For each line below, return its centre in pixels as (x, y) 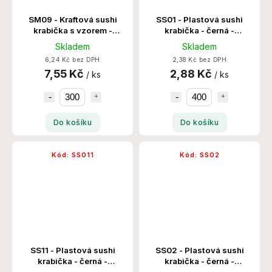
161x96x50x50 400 (199, 41)
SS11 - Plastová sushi (73, 250)
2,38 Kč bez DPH (199, 59)
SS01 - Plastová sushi (199, 19)
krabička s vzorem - (73, 30)
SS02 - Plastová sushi (199, 250)
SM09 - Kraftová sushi (73, 19)
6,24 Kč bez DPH (73, 59)
